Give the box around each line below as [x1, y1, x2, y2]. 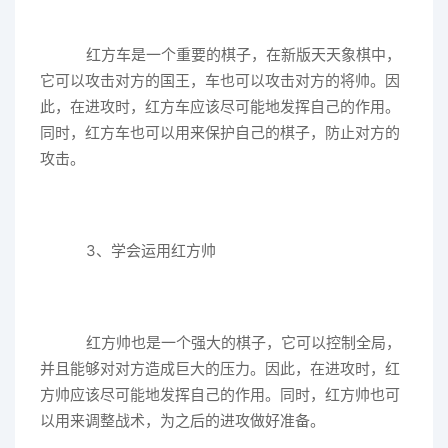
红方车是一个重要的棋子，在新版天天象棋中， [70, 45, 401, 65]
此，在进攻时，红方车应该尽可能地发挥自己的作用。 [40, 97, 400, 117]
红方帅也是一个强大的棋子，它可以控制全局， [70, 333, 401, 353]
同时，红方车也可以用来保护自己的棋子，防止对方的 [40, 123, 400, 143]
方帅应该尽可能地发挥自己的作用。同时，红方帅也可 [40, 385, 400, 405]
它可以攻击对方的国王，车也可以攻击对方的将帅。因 [40, 71, 400, 91]
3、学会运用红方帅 [70, 241, 216, 261]
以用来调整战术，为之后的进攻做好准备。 [40, 411, 325, 431]
